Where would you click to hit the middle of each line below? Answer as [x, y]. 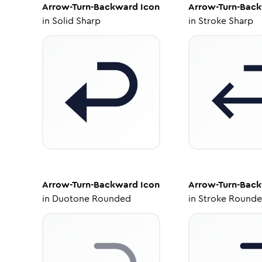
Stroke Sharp [225, 21]
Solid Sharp [76, 21]
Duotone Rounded [92, 199]
